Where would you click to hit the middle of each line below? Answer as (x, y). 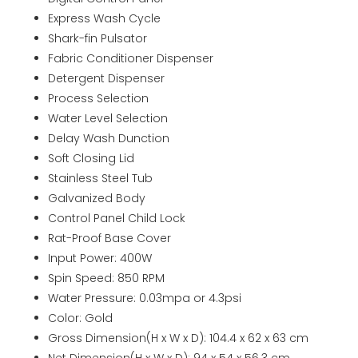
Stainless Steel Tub (100, 178)
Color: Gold (80, 318)
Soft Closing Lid (91, 158)
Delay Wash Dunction (109, 138)
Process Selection (98, 98)
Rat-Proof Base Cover (109, 238)
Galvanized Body (97, 198)
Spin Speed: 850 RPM (106, 278)
